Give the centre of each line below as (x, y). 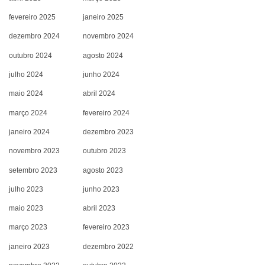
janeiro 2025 (103, 17)
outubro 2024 (31, 55)
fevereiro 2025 (33, 17)
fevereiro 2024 (106, 113)
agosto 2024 (103, 55)
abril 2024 (99, 94)
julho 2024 (26, 74)
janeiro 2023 (30, 246)
